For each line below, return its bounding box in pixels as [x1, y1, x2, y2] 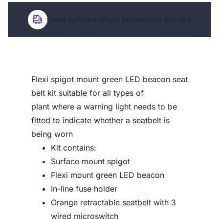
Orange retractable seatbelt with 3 [51, 197, 176, 207]
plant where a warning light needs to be [31, 101, 177, 111]
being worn [31, 129, 73, 139]
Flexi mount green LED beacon [51, 170, 164, 180]
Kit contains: [51, 142, 96, 153]
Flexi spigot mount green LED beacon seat [31, 74, 188, 84]
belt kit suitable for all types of [31, 88, 144, 98]
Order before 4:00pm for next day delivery [47, 15, 192, 23]
